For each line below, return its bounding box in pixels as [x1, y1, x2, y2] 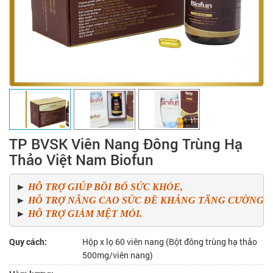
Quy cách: [9, 236, 47, 247]
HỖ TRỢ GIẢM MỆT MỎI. [27, 208, 142, 219]
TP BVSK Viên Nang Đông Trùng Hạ [9, 134, 243, 154]
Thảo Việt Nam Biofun [9, 150, 154, 169]
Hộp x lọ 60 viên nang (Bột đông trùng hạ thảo [82, 236, 257, 247]
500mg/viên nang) [82, 249, 153, 261]
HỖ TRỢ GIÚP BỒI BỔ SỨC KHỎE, [27, 181, 185, 192]
